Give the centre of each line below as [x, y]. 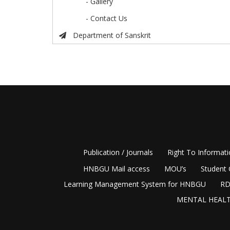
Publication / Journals [118, 152]
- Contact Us [107, 18]
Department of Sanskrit [112, 35]
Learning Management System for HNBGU [135, 184]
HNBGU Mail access [117, 169]
